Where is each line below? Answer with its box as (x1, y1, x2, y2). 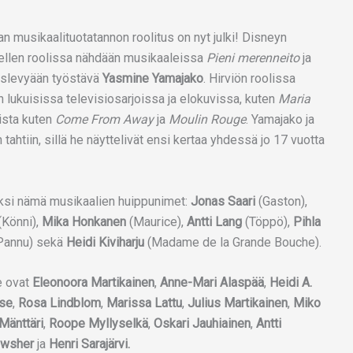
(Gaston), (255, 193, 307, 209)
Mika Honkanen (42, 214, 126, 229)
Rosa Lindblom (15, 295, 101, 311)
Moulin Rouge (169, 112, 246, 127)
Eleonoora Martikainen (32, 275, 154, 291)
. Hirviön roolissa (203, 71, 295, 86)
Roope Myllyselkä (46, 316, 148, 332)
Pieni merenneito (206, 50, 299, 65)
